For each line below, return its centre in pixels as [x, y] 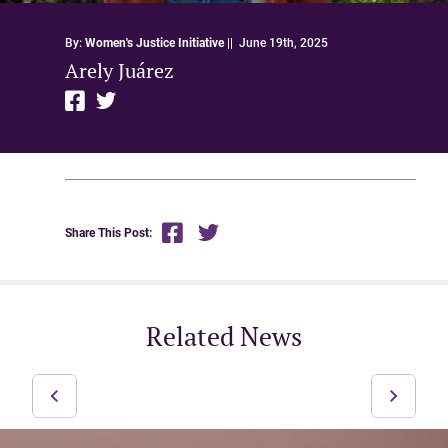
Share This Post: [108, 233]
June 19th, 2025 [283, 42]
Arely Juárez [119, 70]
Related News [224, 336]
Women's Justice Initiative [154, 42]
